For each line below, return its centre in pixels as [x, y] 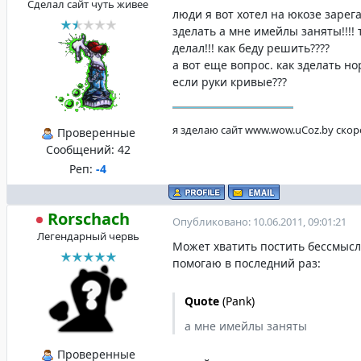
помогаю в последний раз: [247, 263]
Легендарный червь [88, 236]
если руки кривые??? [230, 82]
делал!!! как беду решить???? [251, 48]
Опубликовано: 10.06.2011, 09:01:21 [259, 222]
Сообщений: [81, 149]
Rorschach [89, 219]
